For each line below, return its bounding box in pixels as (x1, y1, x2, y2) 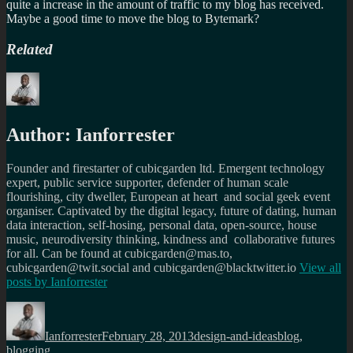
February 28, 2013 (102, 329, 194, 344)
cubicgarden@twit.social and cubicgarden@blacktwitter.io (6, 261, 299, 275)
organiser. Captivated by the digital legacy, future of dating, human (6, 204, 336, 218)
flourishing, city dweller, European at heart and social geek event (6, 190, 330, 204)
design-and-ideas (194, 329, 277, 344)
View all (299, 261, 341, 275)
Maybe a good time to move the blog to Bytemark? (6, 11, 259, 25)
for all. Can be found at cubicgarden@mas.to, (6, 247, 232, 261)
